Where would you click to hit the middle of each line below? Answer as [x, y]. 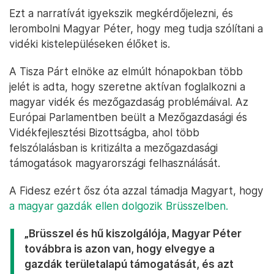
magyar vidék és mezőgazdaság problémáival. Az [129, 102]
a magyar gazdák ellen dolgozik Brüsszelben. [119, 206]
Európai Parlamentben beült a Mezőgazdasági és [128, 117]
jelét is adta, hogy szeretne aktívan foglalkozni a [127, 87]
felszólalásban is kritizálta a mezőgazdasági [113, 148]
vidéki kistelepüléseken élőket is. [90, 44]
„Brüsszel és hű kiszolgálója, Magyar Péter [133, 234]
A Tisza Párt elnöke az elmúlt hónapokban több [126, 72]
